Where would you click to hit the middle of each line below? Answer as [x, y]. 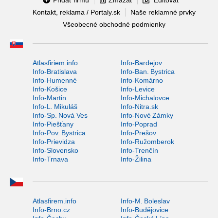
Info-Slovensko [55, 150]
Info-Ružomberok [147, 141]
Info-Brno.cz [51, 209]
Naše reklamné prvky [163, 12]
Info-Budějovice [144, 209]
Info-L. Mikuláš [55, 106]
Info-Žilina [136, 159]
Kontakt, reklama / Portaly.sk [76, 12]
